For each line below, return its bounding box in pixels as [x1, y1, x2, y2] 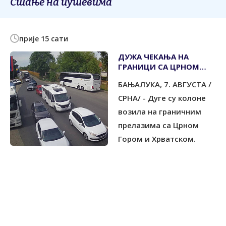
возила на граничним [118, 106, 201, 117]
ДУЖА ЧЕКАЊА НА [118, 51, 189, 62]
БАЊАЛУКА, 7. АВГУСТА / [118, 79, 211, 89]
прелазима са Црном [118, 120, 199, 130]
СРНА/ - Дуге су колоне [118, 92, 206, 103]
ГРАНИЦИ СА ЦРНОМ [118, 61, 199, 72]
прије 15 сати [19, 33, 68, 43]
